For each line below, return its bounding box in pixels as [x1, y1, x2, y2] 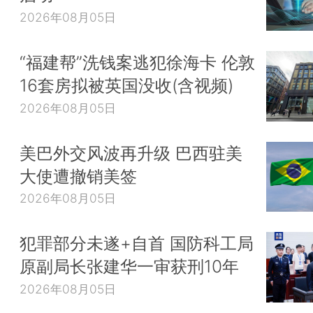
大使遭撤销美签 [20, 165, 137, 187]
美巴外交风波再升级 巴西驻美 [20, 142, 242, 163]
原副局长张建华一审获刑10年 [20, 256, 239, 277]
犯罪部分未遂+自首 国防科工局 [20, 233, 254, 254]
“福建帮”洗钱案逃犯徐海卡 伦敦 [20, 51, 255, 73]
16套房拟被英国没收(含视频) [20, 74, 233, 96]
